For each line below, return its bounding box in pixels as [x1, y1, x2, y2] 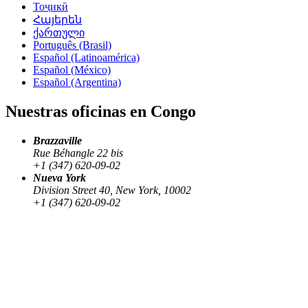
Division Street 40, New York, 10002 [33, 184, 191, 197]
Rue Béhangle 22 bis [33, 147, 123, 159]
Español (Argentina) [33, 76, 121, 89]
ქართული [33, 27, 85, 39]
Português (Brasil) [33, 39, 111, 52]
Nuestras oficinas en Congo [5, 102, 196, 121]
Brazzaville [33, 135, 82, 147]
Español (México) [33, 64, 111, 76]
